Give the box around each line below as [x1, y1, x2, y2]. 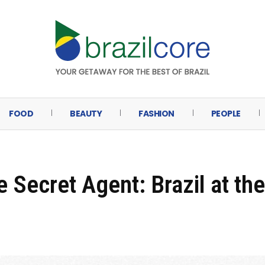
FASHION [138, 108, 174, 119]
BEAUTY [70, 108, 102, 119]
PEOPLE [211, 108, 241, 119]
